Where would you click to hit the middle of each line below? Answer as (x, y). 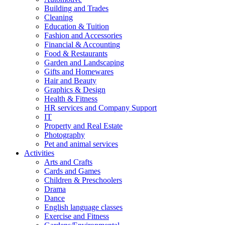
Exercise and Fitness (77, 216)
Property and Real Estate (83, 126)
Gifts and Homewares (79, 72)
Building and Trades (76, 8)
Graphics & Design (75, 90)
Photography (65, 135)
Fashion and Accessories (83, 35)
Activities (39, 153)
